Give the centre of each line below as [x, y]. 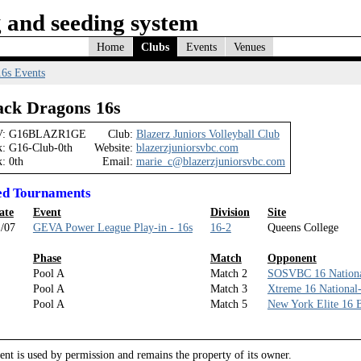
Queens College [303, 227]
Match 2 [228, 273]
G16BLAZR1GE [47, 134]
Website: [113, 148]
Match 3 [228, 288]
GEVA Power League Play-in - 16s [112, 227]
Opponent [292, 257]
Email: [117, 162]
